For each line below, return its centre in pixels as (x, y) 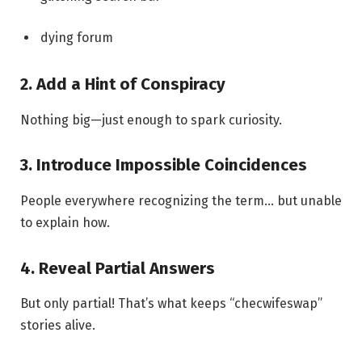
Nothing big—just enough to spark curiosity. (151, 120)
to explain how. (65, 222)
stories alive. (58, 325)
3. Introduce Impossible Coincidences (164, 165)
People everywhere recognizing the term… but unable (181, 200)
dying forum (77, 38)
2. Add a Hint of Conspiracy (123, 84)
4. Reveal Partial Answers (118, 268)
